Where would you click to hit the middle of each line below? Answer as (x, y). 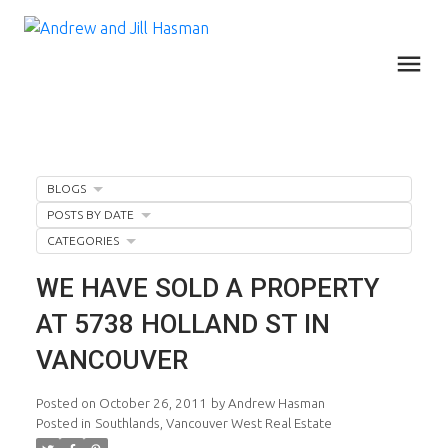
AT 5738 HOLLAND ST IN (182, 323)
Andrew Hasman (276, 403)
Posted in (63, 423)
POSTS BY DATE (90, 214)
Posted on (67, 403)
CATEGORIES (82, 240)
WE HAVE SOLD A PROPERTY (207, 287)
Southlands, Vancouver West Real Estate (213, 423)
